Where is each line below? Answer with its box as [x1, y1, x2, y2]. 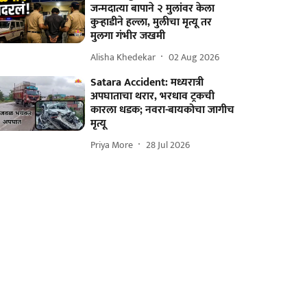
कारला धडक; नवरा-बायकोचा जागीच [90, 101, 235, 119]
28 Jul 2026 [146, 136, 191, 153]
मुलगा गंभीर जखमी [90, 27, 166, 45]
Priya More [90, 136, 134, 153]
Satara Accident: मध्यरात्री [90, 73, 204, 92]
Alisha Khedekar [90, 49, 156, 65]
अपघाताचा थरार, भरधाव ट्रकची [90, 87, 215, 106]
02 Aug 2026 [169, 49, 220, 65]
